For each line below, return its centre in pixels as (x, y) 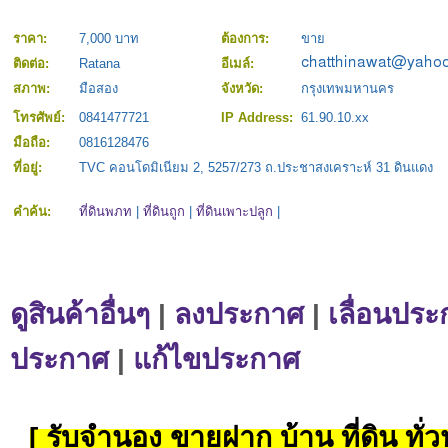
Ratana (99, 64)
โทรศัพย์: (41, 118)
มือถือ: (33, 143)
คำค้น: (34, 212)
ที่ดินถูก (164, 212)
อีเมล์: (239, 64)
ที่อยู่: (29, 168)
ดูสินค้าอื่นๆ (80, 314)
